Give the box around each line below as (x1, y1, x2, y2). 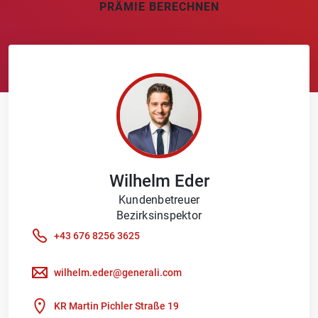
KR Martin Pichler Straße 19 (54, 300, 179, 312)
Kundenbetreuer (118, 193, 200, 207)
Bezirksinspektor (116, 209, 202, 223)
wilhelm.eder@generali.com (54, 267, 182, 279)
